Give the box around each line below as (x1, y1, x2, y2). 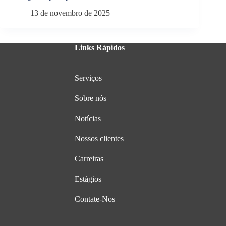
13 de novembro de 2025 (30, 8, 110, 17)
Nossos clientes (74, 134, 124, 143)
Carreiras (74, 154, 103, 163)
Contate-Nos (74, 195, 115, 204)
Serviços (74, 74, 102, 83)
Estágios (74, 175, 101, 184)
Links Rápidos (74, 43, 125, 52)
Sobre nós (74, 94, 106, 103)
